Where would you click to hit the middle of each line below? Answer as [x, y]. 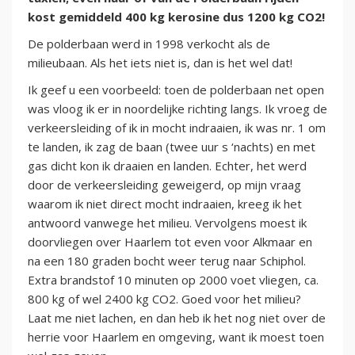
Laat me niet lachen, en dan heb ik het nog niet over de [177, 318]
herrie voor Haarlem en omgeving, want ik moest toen [176, 337]
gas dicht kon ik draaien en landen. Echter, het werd [167, 166]
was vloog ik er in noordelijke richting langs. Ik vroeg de [177, 109]
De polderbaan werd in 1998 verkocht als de [149, 44]
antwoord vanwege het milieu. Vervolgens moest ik [167, 223]
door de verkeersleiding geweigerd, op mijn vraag [164, 185]
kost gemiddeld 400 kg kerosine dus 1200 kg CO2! [176, 17]
